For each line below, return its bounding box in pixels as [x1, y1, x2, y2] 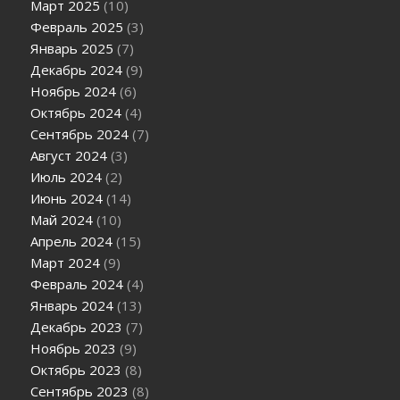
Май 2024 [30, 211, 94, 229]
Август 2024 [30, 146, 108, 165]
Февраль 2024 [30, 275, 124, 294]
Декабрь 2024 [30, 61, 123, 79]
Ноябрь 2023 [30, 339, 117, 358]
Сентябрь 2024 [30, 125, 129, 144]
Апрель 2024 [30, 232, 113, 251]
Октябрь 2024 [30, 104, 122, 122]
